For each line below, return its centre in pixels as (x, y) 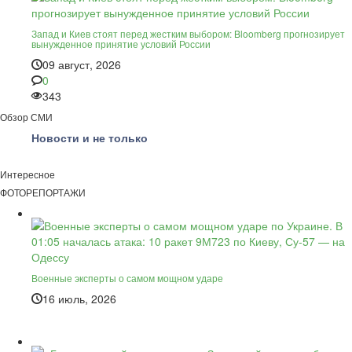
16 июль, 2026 (79, 298)
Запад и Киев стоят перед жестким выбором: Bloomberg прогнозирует (188, 33)
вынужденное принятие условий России (121, 43)
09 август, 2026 (82, 64)
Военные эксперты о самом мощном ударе (127, 277)
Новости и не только (90, 137)
